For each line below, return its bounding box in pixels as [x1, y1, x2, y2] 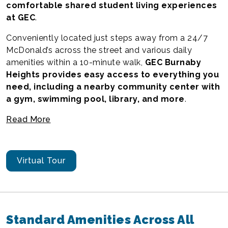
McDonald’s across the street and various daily [6, 45, 192, 55]
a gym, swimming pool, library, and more [6, 94, 185, 104]
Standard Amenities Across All [6, 213, 194, 226]
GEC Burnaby [145, 58, 201, 67]
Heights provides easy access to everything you [6, 70, 219, 79]
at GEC [6, 13, 35, 22]
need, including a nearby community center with [6, 82, 220, 92]
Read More [6, 115, 51, 124]
